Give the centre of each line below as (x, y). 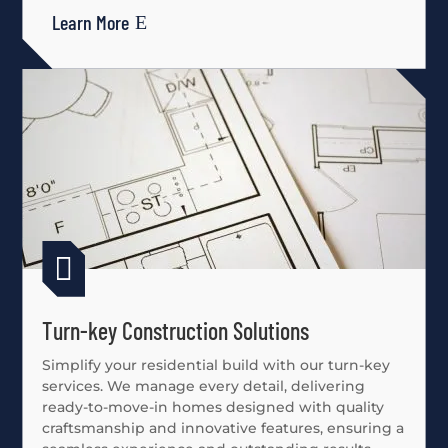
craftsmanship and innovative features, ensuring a (223, 427)
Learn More (91, 21)
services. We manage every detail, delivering (204, 385)
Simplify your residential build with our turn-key (216, 364)
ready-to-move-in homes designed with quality (213, 406)
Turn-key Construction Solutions (176, 330)
